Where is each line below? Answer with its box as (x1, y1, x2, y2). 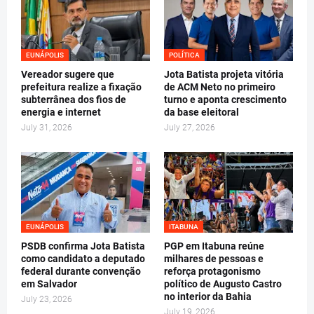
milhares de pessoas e (164, 252, 264, 264)
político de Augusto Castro (164, 278, 282, 289)
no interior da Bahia (164, 290, 252, 302)
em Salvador (21, 278, 77, 289)
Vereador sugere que (21, 68, 114, 80)
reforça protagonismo (164, 265, 261, 277)
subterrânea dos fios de (21, 93, 126, 105)
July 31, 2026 (21, 122, 72, 132)
